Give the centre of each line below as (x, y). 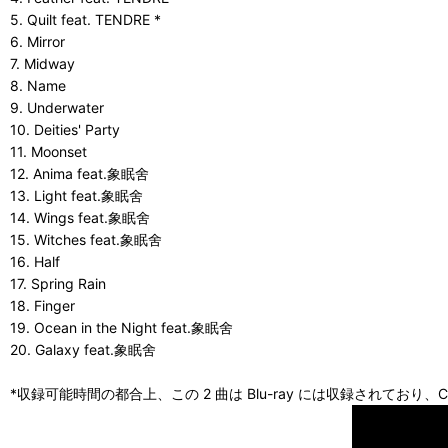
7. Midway (42, 63)
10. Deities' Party (65, 129)
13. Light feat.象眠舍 (76, 195)
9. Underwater (57, 107)
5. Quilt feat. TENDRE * (85, 19)
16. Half (35, 261)
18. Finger (42, 305)
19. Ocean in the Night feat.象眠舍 (121, 327)
